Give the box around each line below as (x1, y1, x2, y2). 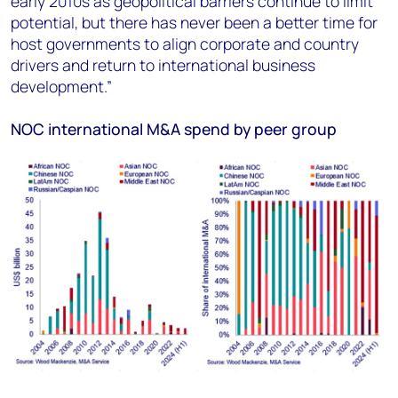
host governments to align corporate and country (11, 33, 359, 54)
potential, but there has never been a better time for (11, 12, 378, 33)
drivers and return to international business (11, 54, 315, 76)
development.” (11, 76, 112, 97)
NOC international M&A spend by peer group (11, 118, 337, 139)
